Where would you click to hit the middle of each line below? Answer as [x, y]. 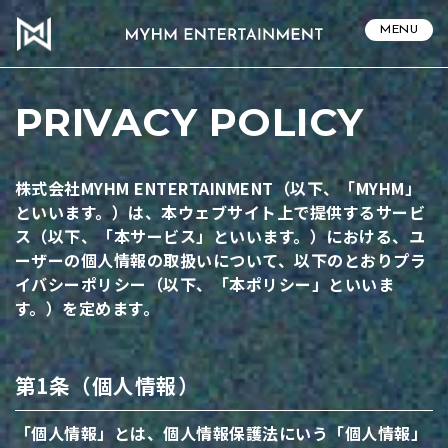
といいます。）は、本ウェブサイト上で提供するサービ [220, 212]
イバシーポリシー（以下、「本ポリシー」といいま [205, 284]
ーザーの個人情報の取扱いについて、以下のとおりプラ [220, 260]
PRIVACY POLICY [189, 122]
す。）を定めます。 [87, 308]
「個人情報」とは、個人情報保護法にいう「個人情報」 [221, 433]
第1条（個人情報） [107, 385]
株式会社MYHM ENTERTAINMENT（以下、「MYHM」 [218, 188]
